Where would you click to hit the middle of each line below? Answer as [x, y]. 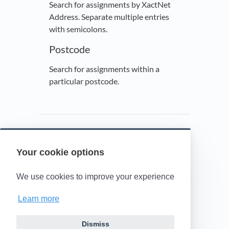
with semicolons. [78, 29]
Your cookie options [60, 153]
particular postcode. [84, 81]
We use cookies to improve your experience [95, 177]
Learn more [39, 199]
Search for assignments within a [104, 69]
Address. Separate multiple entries [109, 17]
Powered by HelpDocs [114, 160]
